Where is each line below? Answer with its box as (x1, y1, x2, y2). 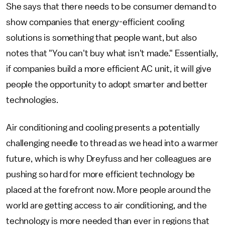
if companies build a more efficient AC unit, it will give (6, 64, 211, 73)
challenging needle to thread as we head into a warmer (6, 139, 218, 148)
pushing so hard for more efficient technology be (6, 170, 195, 179)
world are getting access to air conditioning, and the (6, 201, 207, 210)
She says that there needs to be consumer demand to (6, 2, 216, 11)
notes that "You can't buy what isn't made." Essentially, (6, 49, 218, 58)
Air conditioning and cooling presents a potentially (6, 123, 200, 132)
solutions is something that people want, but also (6, 33, 197, 42)
